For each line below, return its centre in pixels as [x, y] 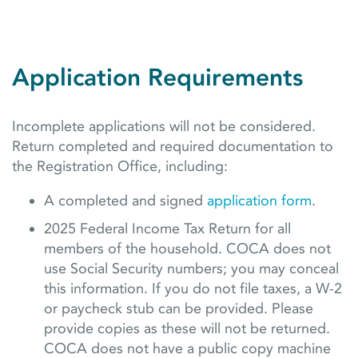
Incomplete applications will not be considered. [164, 127]
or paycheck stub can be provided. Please [179, 309]
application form [259, 201]
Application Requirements [157, 78]
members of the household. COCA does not [187, 249]
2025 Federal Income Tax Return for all [167, 229]
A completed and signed [125, 201]
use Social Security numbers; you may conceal [191, 269]
